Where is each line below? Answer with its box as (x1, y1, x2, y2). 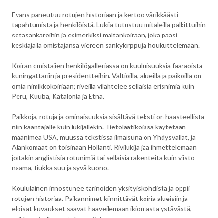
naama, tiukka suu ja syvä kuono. (12, 163, 109, 172)
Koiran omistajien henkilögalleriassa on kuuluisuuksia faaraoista (12, 61, 202, 70)
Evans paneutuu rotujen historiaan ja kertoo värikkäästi (12, 10, 178, 18)
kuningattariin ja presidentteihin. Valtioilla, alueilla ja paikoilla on (12, 72, 201, 80)
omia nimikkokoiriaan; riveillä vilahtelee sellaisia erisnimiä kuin (12, 82, 194, 90)
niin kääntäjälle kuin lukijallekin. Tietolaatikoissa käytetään (12, 123, 186, 131)
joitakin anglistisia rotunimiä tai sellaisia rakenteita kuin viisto (12, 153, 195, 162)
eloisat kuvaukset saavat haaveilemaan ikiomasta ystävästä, (12, 204, 192, 213)
